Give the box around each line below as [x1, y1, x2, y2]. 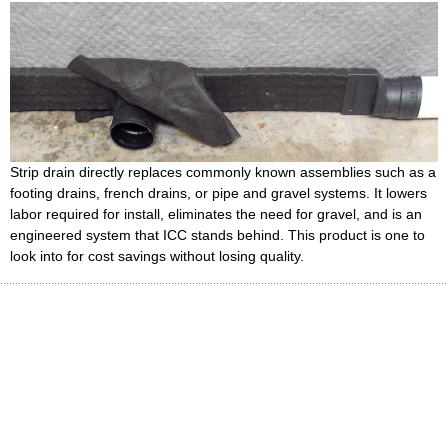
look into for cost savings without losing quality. [10, 247, 304, 264]
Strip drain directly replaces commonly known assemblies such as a [10, 163, 436, 180]
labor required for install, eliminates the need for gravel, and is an [10, 205, 422, 222]
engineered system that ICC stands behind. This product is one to [10, 226, 425, 243]
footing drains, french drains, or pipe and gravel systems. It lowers [10, 184, 427, 201]
